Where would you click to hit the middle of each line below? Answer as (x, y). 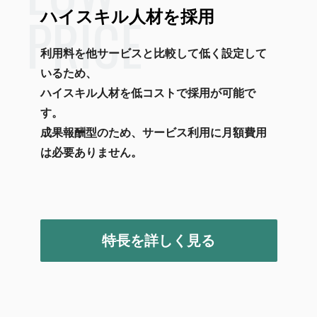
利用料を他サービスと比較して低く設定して (153, 54)
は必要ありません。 (91, 153)
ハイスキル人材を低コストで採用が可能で (148, 93)
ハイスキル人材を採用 (127, 17)
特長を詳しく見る (158, 241)
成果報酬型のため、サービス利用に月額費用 (153, 133)
